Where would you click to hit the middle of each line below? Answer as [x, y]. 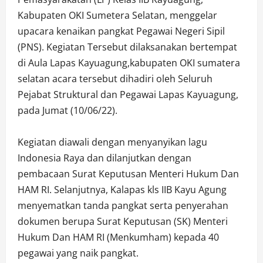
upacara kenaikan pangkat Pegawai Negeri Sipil [121, 31]
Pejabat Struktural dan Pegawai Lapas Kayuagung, [128, 95]
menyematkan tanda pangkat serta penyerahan [123, 206]
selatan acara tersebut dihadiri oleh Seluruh [115, 79]
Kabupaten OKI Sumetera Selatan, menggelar [117, 16]
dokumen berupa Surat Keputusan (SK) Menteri [123, 222]
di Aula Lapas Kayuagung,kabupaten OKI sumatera [129, 63]
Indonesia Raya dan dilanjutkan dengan [104, 158]
